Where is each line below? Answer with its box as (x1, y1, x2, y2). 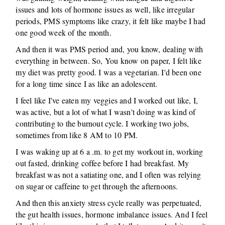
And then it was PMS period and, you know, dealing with (16, 44, 203, 54)
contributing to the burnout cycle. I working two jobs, (16, 118, 189, 129)
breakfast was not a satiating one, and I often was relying (16, 169, 201, 180)
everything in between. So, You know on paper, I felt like (16, 55, 201, 66)
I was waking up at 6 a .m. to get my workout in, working (16, 146, 203, 157)
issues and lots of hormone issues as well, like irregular (16, 4, 194, 15)
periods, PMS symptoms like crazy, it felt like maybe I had (16, 16, 206, 26)
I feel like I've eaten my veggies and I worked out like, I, (16, 95, 198, 105)
